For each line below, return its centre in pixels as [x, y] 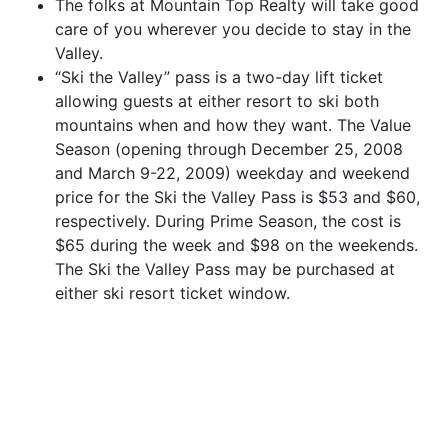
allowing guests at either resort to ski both [217, 100]
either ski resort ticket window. [172, 292]
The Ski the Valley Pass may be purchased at [225, 268]
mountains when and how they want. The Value [233, 124]
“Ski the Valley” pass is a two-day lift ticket [219, 76]
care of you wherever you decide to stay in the [233, 28]
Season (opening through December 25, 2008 [229, 148]
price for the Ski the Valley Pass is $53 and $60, [237, 196]
